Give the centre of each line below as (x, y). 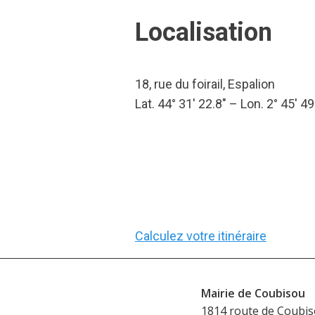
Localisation (204, 32)
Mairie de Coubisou (253, 293)
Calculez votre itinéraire (201, 236)
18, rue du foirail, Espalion (205, 84)
